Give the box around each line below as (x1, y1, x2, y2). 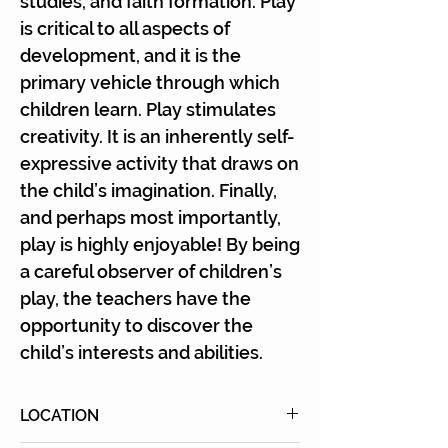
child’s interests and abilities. (20, 342, 263, 363)
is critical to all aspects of (20, 18, 230, 39)
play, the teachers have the (20, 288, 251, 309)
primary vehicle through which (20, 72, 280, 93)
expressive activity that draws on (20, 153, 299, 174)
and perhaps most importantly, (20, 207, 281, 228)
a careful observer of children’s (20, 261, 282, 282)
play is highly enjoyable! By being (20, 234, 300, 255)
